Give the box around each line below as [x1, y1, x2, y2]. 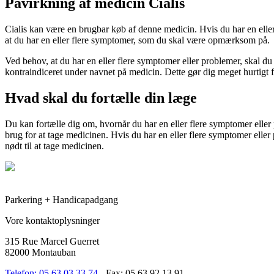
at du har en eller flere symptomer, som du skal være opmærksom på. [5, 34, 270, 45]
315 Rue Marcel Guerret [5, 235, 99, 246]
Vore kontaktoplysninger [5, 215, 100, 226]
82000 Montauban [5, 246, 76, 257]
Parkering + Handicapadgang [5, 194, 118, 205]
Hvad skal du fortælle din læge [5, 89, 197, 106]
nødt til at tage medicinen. [5, 140, 104, 151]
